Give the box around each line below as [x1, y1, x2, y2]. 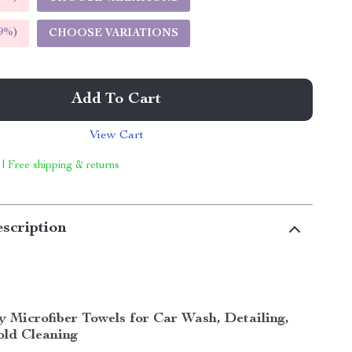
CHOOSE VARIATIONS [49, 28, 179, 39]
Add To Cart [71, 92, 162, 108]
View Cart [89, 130, 144, 142]
